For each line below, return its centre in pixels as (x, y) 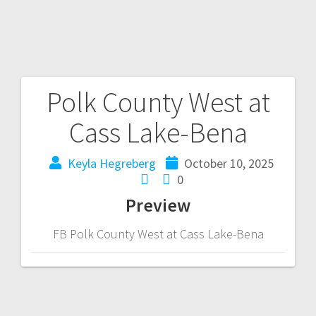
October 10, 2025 (229, 163)
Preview (158, 205)
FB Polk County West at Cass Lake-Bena (158, 233)
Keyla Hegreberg (112, 163)
